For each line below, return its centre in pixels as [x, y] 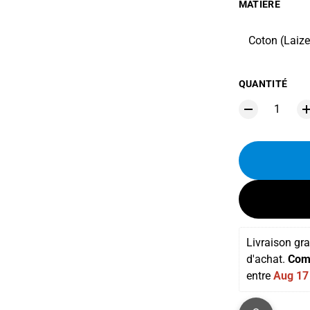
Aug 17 [291, 276]
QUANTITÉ [263, 84]
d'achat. [267, 259]
